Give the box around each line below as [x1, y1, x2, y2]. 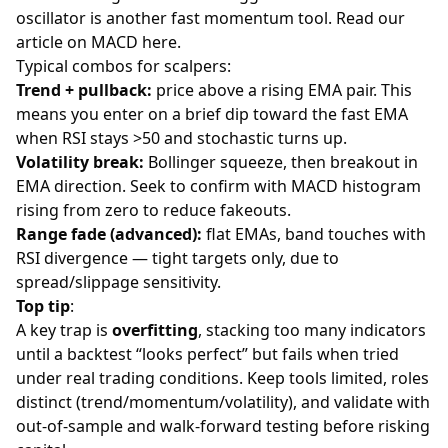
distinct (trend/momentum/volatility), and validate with [16, 391, 430, 414]
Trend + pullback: [16, 79, 152, 102]
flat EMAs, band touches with [202, 223, 426, 246]
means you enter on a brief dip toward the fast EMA [16, 103, 408, 126]
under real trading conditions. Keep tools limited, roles [16, 367, 429, 390]
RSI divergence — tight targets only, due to [16, 247, 339, 270]
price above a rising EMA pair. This [152, 79, 412, 102]
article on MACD [16, 31, 142, 54]
